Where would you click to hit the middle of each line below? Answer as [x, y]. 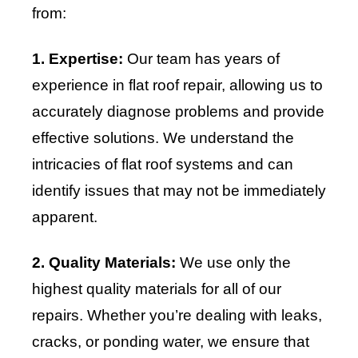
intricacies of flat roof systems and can [163, 165]
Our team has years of [201, 59]
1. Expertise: [78, 59]
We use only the [233, 263]
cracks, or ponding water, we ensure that [171, 342]
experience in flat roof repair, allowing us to [177, 86]
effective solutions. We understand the [163, 138]
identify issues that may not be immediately [179, 191]
